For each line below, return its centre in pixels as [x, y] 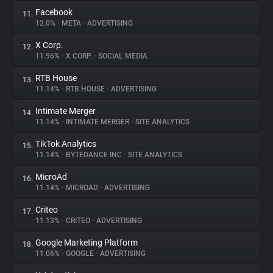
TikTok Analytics [66, 144]
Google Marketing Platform [87, 243]
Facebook [54, 12]
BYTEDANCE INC [94, 155]
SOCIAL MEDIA [122, 56]
